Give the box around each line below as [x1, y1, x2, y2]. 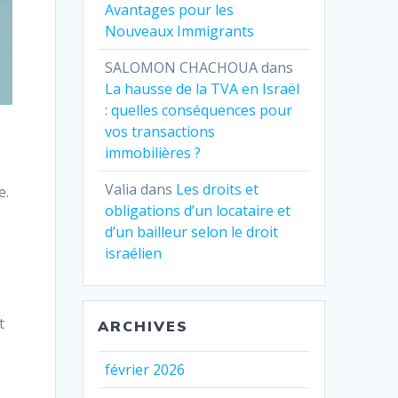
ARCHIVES [98, 316, 189, 335]
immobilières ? [105, 142, 202, 163]
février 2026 [105, 359, 186, 379]
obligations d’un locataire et [105, 200, 291, 220]
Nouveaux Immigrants [105, 20, 255, 41]
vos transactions [105, 121, 216, 141]
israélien [105, 243, 163, 263]
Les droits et [176, 179, 259, 199]
